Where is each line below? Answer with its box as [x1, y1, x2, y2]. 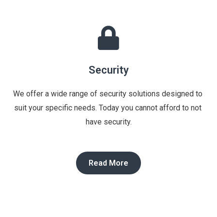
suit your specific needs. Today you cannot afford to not [14, 103, 201, 112]
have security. [85, 117, 132, 126]
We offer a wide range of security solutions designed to [13, 89, 202, 98]
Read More [89, 158, 128, 168]
